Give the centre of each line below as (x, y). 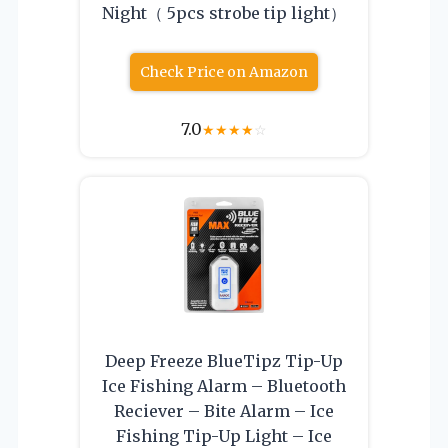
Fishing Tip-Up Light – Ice (224, 435)
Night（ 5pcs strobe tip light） (224, 12)
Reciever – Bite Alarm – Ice (224, 410)
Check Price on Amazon (224, 71)
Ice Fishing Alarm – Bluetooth (224, 385)
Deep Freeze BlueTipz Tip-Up (224, 360)
